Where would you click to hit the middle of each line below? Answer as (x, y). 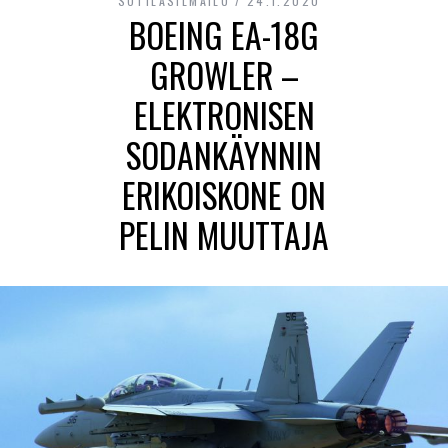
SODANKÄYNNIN (224, 154)
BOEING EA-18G (224, 34)
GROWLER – (224, 74)
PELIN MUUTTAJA (224, 234)
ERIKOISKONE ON (224, 194)
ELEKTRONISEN (224, 114)
